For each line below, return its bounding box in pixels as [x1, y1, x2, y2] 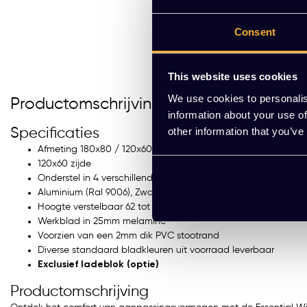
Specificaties [10, 125, 99, 141]
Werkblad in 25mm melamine [38, 216, 166, 226]
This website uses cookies [167, 71, 297, 83]
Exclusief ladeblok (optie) [38, 259, 159, 269]
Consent [234, 25, 275, 38]
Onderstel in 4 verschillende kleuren [38, 173, 193, 183]
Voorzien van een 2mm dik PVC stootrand [38, 230, 219, 241]
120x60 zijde [38, 158, 91, 169]
